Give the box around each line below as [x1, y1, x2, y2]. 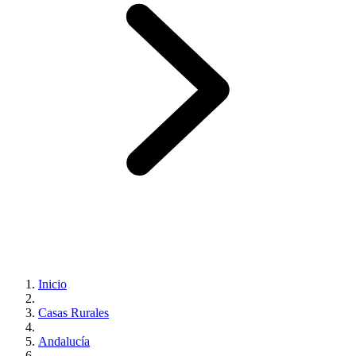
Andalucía [38, 334, 90, 348]
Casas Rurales [38, 305, 109, 319]
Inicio [38, 277, 67, 291]
